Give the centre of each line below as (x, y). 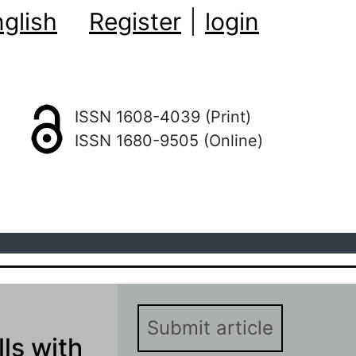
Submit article (210, 327)
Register (135, 21)
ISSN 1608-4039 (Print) (163, 117)
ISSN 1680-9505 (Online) (169, 141)
